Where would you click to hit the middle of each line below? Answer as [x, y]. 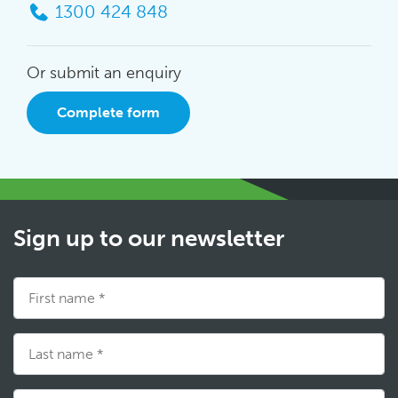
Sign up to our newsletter [149, 239]
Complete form [108, 113]
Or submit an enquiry [104, 73]
